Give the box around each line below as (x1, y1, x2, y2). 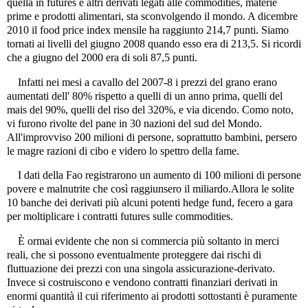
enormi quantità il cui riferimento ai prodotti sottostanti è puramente (7, 290, 297, 302)
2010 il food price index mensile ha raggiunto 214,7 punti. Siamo (7, 23, 289, 36)
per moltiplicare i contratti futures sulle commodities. (7, 210, 233, 223)
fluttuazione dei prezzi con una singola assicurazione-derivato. (7, 263, 275, 275)
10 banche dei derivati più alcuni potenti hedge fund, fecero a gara (7, 197, 293, 209)
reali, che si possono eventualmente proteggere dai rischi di (7, 249, 261, 261)
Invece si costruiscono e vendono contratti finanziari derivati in (7, 276, 278, 289)
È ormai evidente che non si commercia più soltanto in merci (7, 235, 279, 247)
